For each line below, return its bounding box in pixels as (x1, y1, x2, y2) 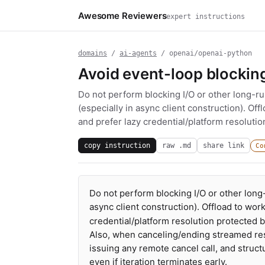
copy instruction (84, 141, 150, 150)
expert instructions (166, 12, 245, 21)
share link (203, 141, 244, 150)
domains (78, 49, 107, 57)
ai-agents (119, 49, 157, 57)
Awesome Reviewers (78, 9, 167, 21)
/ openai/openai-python (157, 49, 252, 57)
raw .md (162, 141, 191, 150)
